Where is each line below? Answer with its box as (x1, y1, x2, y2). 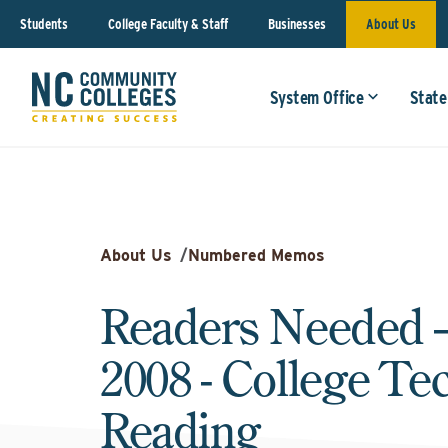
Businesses (268, 15, 326, 32)
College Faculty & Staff (108, 15, 228, 32)
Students (20, 15, 68, 32)
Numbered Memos (188, 246, 325, 265)
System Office (270, 87, 364, 108)
